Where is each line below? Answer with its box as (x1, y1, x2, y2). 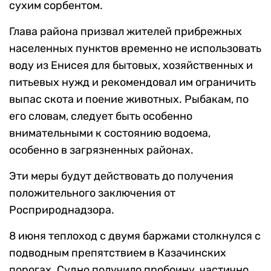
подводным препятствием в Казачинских (9, 246, 226, 260)
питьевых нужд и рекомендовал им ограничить (9, 76, 256, 90)
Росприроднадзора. (9, 203, 114, 217)
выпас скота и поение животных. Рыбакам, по (9, 93, 249, 106)
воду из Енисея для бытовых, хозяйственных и (9, 59, 253, 73)
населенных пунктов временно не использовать (9, 42, 261, 56)
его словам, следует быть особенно (9, 109, 192, 123)
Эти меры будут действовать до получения (9, 169, 233, 183)
